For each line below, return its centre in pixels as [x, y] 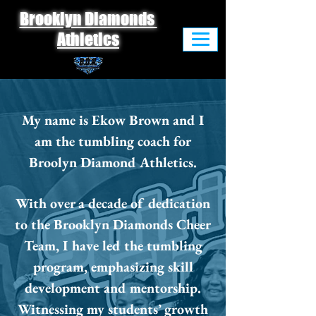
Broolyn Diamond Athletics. [113, 162]
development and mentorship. [113, 288]
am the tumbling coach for [113, 141]
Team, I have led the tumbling [113, 245]
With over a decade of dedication [113, 203]
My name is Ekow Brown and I [113, 120]
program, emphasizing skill [113, 267]
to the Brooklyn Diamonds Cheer [113, 224]
